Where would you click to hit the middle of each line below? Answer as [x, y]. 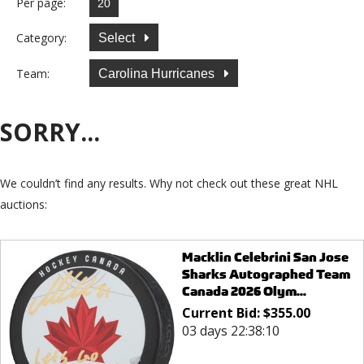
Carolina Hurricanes [158, 73]
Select [118, 37]
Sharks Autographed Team [266, 275]
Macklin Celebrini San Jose [265, 258]
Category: [41, 37]
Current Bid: [222, 313]
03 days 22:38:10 [230, 331]
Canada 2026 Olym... [244, 292]
